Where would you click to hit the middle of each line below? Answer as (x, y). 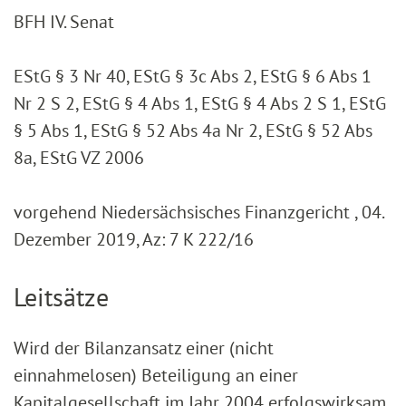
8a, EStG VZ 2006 (79, 158)
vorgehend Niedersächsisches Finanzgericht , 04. (198, 213)
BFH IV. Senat (64, 22)
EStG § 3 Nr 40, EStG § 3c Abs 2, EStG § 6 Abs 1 (193, 77)
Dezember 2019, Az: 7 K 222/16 (134, 240)
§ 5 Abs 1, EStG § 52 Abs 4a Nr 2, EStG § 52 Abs (193, 131)
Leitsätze (61, 297)
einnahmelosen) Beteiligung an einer (156, 376)
